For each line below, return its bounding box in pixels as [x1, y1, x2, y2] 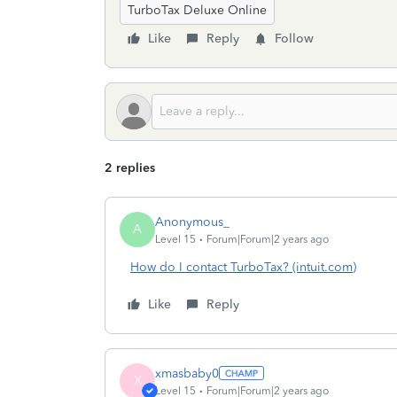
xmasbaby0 [155, 365, 219, 381]
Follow [275, 31, 314, 46]
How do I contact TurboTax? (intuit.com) [130, 260, 356, 275]
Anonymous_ [155, 214, 230, 230]
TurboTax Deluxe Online [128, 3, 267, 18]
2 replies [105, 160, 155, 175]
